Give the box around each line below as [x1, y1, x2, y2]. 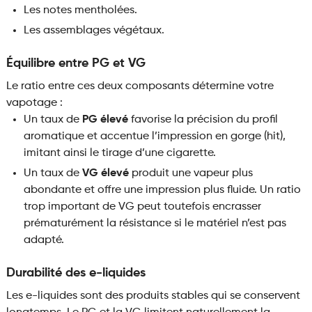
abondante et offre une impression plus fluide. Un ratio [23, 185, 301, 196]
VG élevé [81, 168, 129, 180]
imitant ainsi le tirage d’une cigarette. [23, 148, 216, 159]
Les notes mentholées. [23, 5, 137, 17]
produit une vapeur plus [128, 168, 253, 180]
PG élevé [81, 114, 128, 126]
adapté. [23, 235, 64, 247]
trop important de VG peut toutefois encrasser [23, 201, 261, 213]
